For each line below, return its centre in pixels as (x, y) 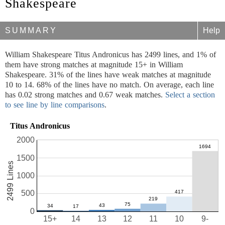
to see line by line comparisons (55, 105)
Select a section (190, 95)
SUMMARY (31, 30)
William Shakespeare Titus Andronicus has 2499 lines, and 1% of (110, 54)
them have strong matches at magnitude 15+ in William (94, 65)
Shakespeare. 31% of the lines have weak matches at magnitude (108, 75)
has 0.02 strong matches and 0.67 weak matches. (85, 95)
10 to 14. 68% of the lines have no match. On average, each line (109, 85)
